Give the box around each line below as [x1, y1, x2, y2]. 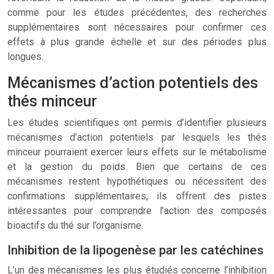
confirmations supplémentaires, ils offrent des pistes [7, 190, 267, 202]
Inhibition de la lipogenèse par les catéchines [7, 243, 264, 257]
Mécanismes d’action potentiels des [7, 74, 258, 92]
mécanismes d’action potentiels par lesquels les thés [7, 131, 267, 143]
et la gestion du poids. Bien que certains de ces [7, 161, 267, 172]
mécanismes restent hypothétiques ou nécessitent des [7, 176, 267, 187]
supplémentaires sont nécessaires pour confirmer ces [7, 21, 267, 33]
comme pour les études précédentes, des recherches [7, 7, 267, 18]
